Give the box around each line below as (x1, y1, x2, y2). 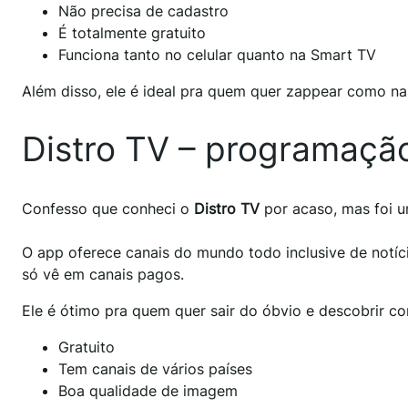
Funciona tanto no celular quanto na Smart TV (58, 45, 376, 64)
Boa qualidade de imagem (58, 382, 238, 400)
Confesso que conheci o (22, 199, 194, 218)
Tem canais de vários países (58, 360, 252, 378)
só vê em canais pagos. (22, 265, 184, 283)
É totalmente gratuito (58, 23, 206, 42)
